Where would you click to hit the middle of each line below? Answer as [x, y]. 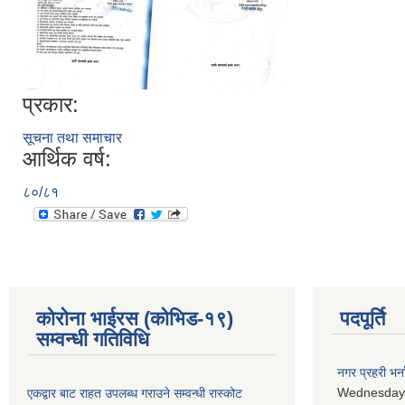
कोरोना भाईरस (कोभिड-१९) [135, 318]
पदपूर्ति [363, 318]
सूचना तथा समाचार [72, 137]
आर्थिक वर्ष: [67, 158]
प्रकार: [51, 104]
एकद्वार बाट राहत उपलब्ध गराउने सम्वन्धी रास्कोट [135, 393]
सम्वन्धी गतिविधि [93, 339]
